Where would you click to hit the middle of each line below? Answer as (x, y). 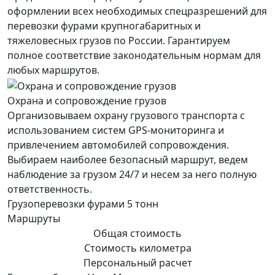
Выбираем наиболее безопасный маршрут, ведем (128, 159)
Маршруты (34, 218)
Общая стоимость (137, 233)
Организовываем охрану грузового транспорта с (126, 115)
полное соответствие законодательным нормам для (134, 55)
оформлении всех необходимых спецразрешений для (137, 11)
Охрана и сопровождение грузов (87, 100)
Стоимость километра (137, 248)
